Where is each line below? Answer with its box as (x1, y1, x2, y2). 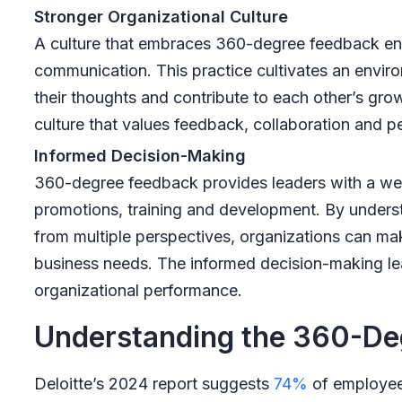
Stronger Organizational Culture (33, 6, 288, 26)
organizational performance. (33, 280, 242, 300)
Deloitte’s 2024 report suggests (33, 373, 269, 393)
